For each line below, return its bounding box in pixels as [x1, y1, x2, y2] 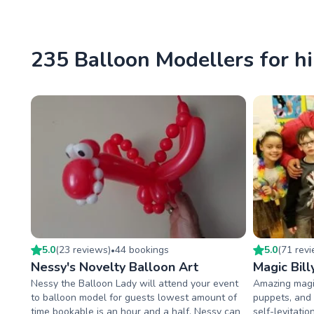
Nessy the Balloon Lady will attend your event [31, 277, 238, 291]
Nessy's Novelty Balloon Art [31, 259, 198, 276]
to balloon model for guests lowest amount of [31, 291, 237, 305]
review [73, 243, 103, 257]
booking [126, 243, 164, 257]
